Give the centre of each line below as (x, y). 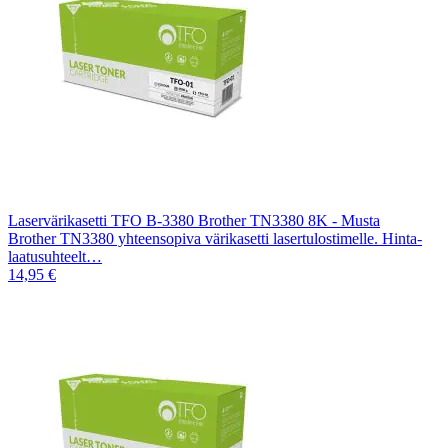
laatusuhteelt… (55, 256)
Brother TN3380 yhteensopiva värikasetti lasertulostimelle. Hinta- (215, 238)
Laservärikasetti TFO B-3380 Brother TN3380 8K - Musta (194, 220)
